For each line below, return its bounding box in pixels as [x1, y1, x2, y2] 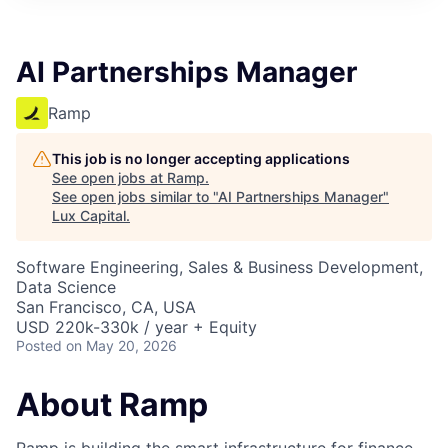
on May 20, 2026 [66, 337, 177, 354]
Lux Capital [52, 207, 126, 224]
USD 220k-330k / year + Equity [16, 317, 257, 337]
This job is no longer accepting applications [52, 150, 350, 167]
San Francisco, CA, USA [16, 297, 196, 317]
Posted [16, 337, 62, 354]
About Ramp [16, 385, 208, 424]
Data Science [16, 277, 116, 297]
